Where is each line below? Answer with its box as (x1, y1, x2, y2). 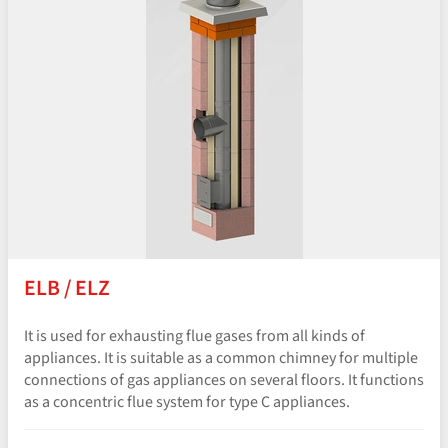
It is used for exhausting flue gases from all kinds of (24, 324, 365, 347)
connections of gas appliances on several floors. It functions (24, 368, 424, 391)
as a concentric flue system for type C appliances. (24, 390, 350, 413)
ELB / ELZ (24, 273, 110, 304)
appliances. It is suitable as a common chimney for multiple (24, 346, 418, 369)
